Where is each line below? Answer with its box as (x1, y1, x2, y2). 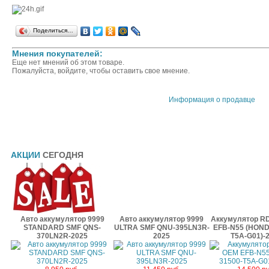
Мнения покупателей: (12, 49, 103, 58)
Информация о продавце (168, 95, 255, 104)
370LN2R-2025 (37, 232, 88, 240)
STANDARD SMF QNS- (23, 223, 101, 232)
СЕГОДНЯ (43, 150, 83, 160)
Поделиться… (33, 27, 73, 34)
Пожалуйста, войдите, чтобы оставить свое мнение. (12, 67, 190, 75)
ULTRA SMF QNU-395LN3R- (113, 223, 210, 232)
